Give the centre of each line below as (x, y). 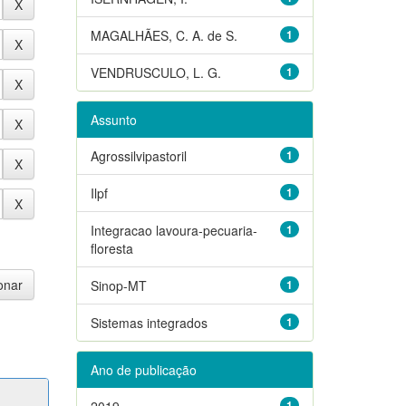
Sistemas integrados (149, 322)
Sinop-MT (118, 285)
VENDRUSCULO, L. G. (155, 72)
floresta (111, 248)
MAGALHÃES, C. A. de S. (164, 35)
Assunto (113, 119)
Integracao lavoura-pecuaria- (174, 230)
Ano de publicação (143, 369)
